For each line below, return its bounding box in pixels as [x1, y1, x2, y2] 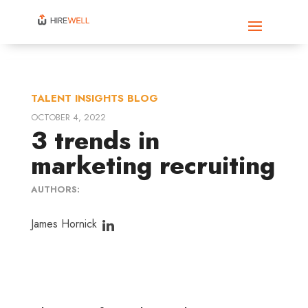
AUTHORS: [30, 183, 80, 196]
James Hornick [30, 216, 97, 232]
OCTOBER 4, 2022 [30, 111, 106, 124]
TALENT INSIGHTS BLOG [30, 91, 158, 106]
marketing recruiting [30, 147, 275, 184]
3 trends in [30, 122, 159, 159]
